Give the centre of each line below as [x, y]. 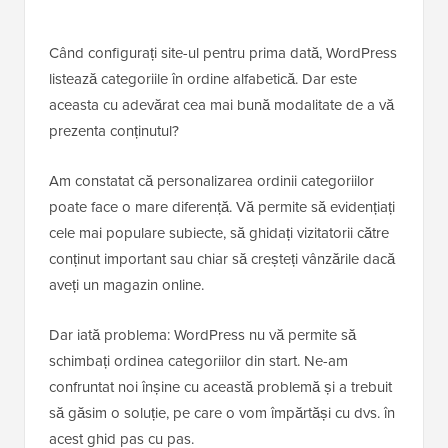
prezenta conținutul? [114, 131]
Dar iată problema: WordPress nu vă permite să [202, 335]
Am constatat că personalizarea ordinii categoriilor [211, 181]
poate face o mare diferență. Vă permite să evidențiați [222, 207]
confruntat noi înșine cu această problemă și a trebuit [220, 387]
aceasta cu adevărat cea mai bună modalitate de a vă [221, 105]
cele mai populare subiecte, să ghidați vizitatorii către [219, 233]
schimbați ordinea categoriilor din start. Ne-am [198, 361]
